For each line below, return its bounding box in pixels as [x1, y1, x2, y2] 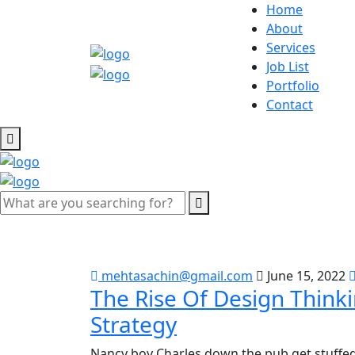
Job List [266, 58, 309, 75]
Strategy [90, 309, 177, 340]
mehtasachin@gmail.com [98, 267, 253, 285]
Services [266, 39, 315, 56]
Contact [266, 96, 313, 113]
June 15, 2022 [264, 267, 349, 285]
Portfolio [266, 77, 319, 94]
